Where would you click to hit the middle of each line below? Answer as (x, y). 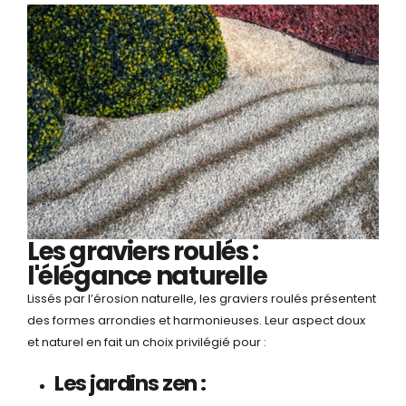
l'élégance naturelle (147, 276)
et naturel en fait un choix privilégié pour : (147, 343)
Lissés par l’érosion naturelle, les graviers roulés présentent (202, 299)
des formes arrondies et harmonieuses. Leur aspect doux (196, 321)
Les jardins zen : (130, 383)
